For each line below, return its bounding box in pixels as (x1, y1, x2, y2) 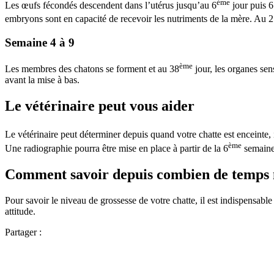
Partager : (5, 226, 42, 237)
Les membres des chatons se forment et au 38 (5, 64, 179, 75)
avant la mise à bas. (5, 75, 80, 86)
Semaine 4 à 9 (5, 36, 75, 50)
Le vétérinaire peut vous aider (5, 98, 194, 114)
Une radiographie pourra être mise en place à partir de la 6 (5, 143, 228, 154)
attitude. (5, 206, 35, 217)
